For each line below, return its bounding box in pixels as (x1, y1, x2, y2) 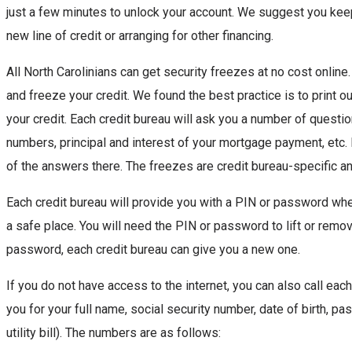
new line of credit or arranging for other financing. (6, 27, 273, 43)
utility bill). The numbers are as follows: (6, 324, 221, 340)
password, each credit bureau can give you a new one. (6, 241, 300, 257)
